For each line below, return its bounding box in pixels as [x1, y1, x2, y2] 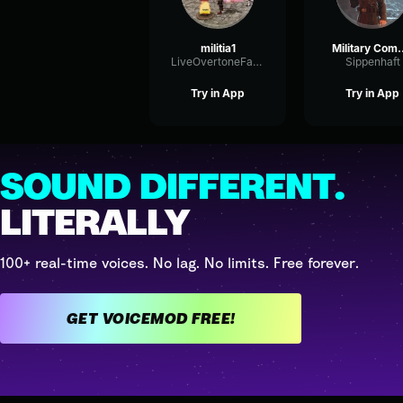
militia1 [200, 41, 236, 55]
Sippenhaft [345, 55, 400, 68]
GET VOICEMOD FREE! [66, 309, 236, 327]
